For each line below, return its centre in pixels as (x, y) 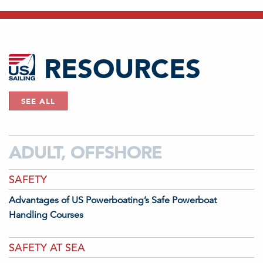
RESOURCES (122, 68)
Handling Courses (46, 215)
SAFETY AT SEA (47, 247)
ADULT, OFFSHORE (85, 152)
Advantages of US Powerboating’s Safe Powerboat (113, 200)
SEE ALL (38, 101)
